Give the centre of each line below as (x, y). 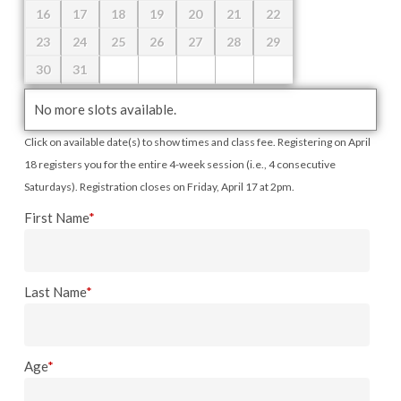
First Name (56, 218)
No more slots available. (105, 109)
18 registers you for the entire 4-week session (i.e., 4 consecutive (179, 164)
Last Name (55, 292)
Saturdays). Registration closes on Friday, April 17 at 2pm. (159, 187)
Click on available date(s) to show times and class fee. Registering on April (197, 142)
